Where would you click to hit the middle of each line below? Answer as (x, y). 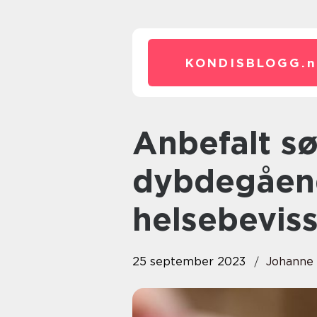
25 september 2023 (189, 261)
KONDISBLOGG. (246, 63)
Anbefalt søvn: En (145, 143)
